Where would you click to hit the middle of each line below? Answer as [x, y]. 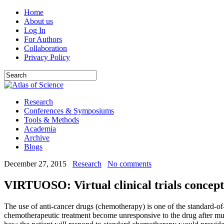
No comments [129, 164]
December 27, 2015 [35, 164]
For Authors [43, 39]
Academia [40, 129]
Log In [35, 30]
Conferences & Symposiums [69, 111]
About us [38, 21]
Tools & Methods [51, 120]
